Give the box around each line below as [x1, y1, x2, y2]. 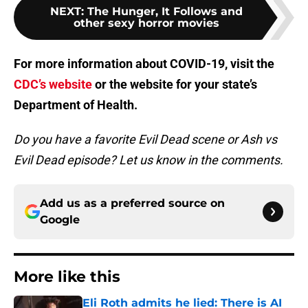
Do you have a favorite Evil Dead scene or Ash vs [14, 132, 277, 147]
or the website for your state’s [92, 77, 257, 92]
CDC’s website [14, 77, 92, 92]
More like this [14, 267, 120, 287]
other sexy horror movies [74, 16, 219, 30]
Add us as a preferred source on [40, 197, 225, 210]
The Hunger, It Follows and [87, 5, 243, 19]
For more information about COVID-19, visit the [14, 56, 274, 71]
